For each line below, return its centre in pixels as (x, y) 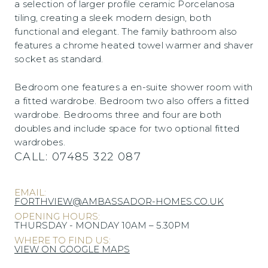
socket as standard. (59, 59)
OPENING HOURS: (57, 216)
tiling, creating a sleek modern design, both (113, 18)
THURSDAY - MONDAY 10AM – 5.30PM (102, 225)
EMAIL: (30, 192)
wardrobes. (40, 142)
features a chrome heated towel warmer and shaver (134, 45)
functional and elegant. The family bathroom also (126, 31)
